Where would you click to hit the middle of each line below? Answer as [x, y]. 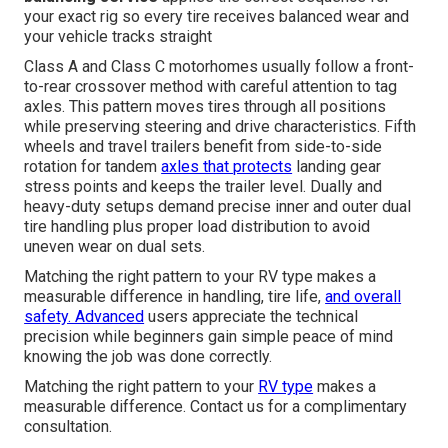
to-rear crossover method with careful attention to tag [211, 87]
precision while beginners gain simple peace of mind [209, 337]
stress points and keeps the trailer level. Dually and [203, 187]
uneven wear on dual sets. [115, 247]
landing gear [337, 167]
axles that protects [227, 167]
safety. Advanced [84, 317]
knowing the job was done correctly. [148, 357]
